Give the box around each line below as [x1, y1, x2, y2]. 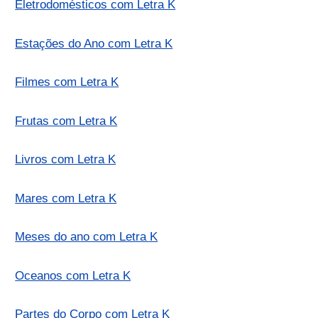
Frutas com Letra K [15, 114, 118, 128]
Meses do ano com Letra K [15, 230, 158, 244]
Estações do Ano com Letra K [15, 36, 173, 50]
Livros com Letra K [15, 153, 116, 167]
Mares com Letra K [15, 191, 117, 205]
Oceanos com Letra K [15, 268, 131, 283]
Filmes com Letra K [15, 75, 119, 89]
